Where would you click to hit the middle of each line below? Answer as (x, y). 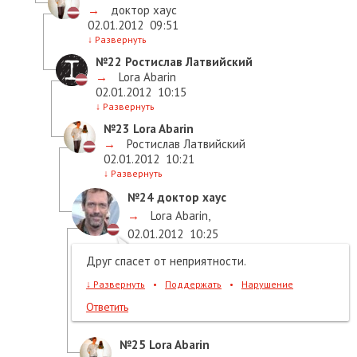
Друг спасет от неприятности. (166, 261)
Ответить (107, 306)
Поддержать (193, 284)
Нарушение (267, 284)
